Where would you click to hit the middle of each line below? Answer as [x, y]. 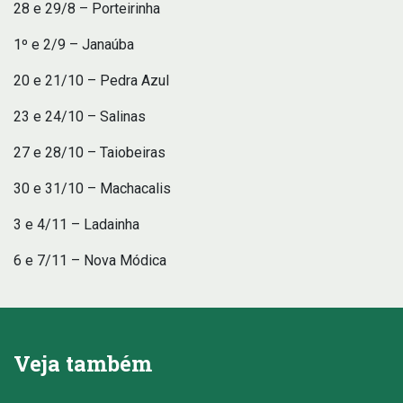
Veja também [83, 363]
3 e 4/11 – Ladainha [76, 224]
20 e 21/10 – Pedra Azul [91, 80]
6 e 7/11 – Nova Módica [90, 260]
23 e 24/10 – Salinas [80, 116]
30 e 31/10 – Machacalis [92, 188]
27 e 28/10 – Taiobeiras [90, 152]
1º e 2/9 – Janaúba [74, 44]
